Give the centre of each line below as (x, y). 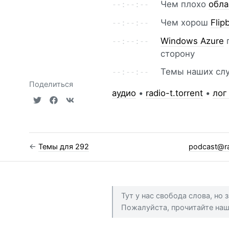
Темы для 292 (64, 147)
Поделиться (51, 85)
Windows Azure (192, 41)
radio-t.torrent (175, 93)
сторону (178, 53)
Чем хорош (186, 22)
